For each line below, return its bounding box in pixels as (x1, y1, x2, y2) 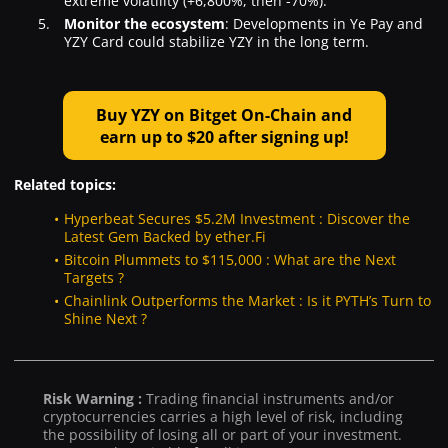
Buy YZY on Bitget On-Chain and (96, 103, 352, 126)
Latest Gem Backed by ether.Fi (64, 227, 266, 247)
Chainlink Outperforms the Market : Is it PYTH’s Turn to (64, 291, 431, 311)
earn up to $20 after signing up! (99, 125, 349, 148)
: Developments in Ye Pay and (225, 13, 423, 33)
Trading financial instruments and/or (146, 389, 394, 409)
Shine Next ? (64, 309, 147, 329)
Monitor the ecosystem (64, 13, 225, 33)
